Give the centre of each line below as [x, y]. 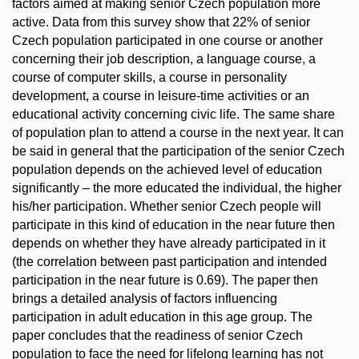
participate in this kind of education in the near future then [173, 225]
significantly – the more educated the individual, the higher [177, 188]
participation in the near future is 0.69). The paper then [165, 280]
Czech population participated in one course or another [167, 40]
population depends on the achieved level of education [167, 169]
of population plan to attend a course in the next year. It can [178, 133]
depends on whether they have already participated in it [169, 243]
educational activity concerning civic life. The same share [173, 114]
